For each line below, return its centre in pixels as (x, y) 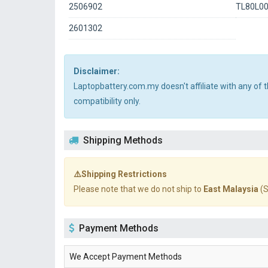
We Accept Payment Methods (126, 257)
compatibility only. (107, 101)
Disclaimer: (97, 71)
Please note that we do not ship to (138, 189)
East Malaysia (231, 189)
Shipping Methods (123, 140)
